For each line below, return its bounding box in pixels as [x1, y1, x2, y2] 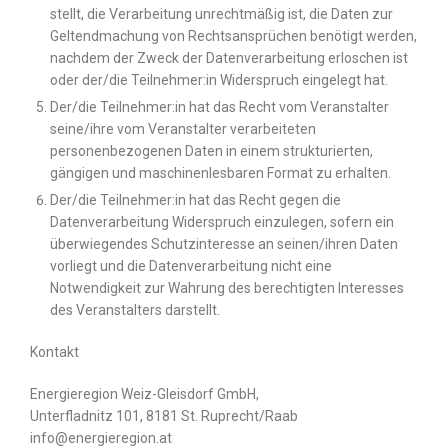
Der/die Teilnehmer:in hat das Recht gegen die [50, 192, 341, 209]
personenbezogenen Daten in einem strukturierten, [50, 143, 373, 160]
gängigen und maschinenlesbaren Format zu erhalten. [50, 165, 391, 182]
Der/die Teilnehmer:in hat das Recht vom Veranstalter [50, 99, 389, 116]
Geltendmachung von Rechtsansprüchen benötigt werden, [50, 28, 417, 45]
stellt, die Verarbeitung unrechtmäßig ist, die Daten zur [50, 6, 393, 23]
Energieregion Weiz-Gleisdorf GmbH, [30, 386, 259, 403]
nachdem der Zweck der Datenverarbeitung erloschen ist [50, 50, 408, 67]
